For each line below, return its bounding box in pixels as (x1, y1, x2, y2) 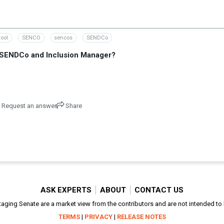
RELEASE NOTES (116, 212, 166, 220)
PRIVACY (84, 212, 112, 220)
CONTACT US (134, 185, 183, 194)
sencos (54, 34, 73, 41)
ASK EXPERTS (40, 185, 91, 194)
